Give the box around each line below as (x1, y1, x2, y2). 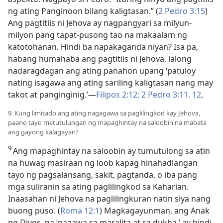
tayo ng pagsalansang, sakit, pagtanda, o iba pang (8, 169, 197, 180)
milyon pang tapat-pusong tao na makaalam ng (8, 29, 187, 40)
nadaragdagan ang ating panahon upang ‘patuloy (8, 65, 196, 76)
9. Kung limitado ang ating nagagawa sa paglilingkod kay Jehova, (8, 109, 200, 117)
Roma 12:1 (60, 205, 100, 216)
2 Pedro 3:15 (158, 5, 205, 16)
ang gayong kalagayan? (8, 127, 79, 136)
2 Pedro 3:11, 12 (139, 89, 201, 100)
